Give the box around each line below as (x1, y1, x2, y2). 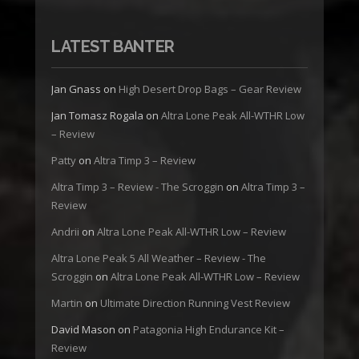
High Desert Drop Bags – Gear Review (119, 82, 301, 97)
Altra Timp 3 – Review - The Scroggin (51, 179, 224, 195)
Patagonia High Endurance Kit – (133, 322, 284, 337)
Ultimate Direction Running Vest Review (100, 296, 290, 311)
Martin (51, 296, 83, 311)
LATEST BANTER (51, 37, 175, 57)
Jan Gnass (51, 82, 101, 97)
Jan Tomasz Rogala (51, 108, 143, 123)
